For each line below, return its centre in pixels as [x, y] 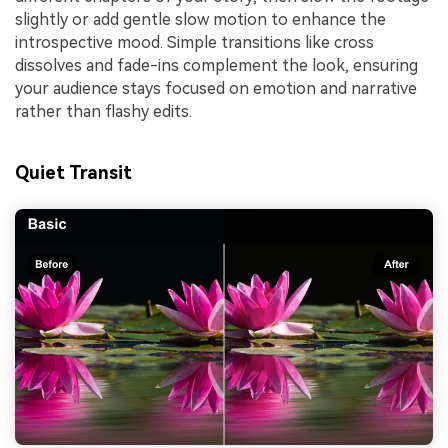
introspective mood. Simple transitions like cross [194, 43]
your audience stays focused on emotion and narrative [216, 89]
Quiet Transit [73, 173]
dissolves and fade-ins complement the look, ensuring [216, 66]
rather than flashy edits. [103, 112]
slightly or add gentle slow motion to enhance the [200, 20]
